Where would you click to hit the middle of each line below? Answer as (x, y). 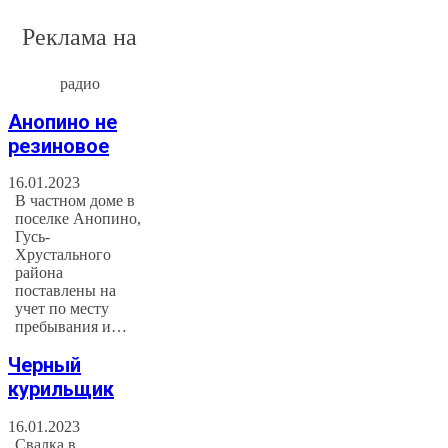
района (39, 273)
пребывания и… (71, 327)
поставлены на (66, 291)
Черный (44, 365)
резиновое (58, 145)
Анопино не (62, 121)
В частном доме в (75, 201)
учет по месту (62, 309)
